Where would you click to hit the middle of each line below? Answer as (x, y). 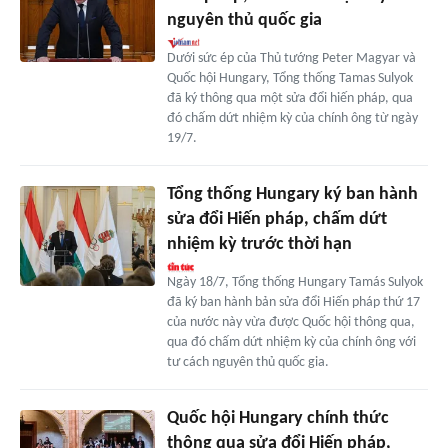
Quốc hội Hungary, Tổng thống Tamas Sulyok (289, 78)
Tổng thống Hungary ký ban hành (292, 194)
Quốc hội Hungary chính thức (277, 418)
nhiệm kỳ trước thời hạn (259, 244)
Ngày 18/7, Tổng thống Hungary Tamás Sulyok (294, 282)
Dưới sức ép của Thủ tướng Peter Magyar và (291, 58)
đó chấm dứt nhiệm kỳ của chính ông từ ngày (292, 118)
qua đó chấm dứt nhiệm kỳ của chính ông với (291, 342)
